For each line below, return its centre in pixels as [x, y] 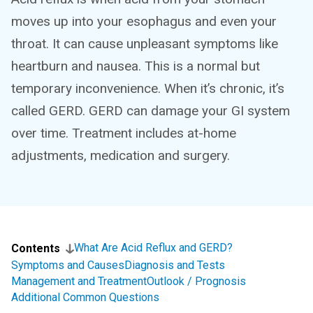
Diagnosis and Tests [175, 265]
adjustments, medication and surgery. [121, 155]
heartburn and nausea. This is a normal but [136, 66]
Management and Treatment [79, 281]
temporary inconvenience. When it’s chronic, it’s [148, 88]
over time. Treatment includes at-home [124, 133]
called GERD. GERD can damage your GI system [151, 111]
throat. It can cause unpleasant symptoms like [145, 44]
